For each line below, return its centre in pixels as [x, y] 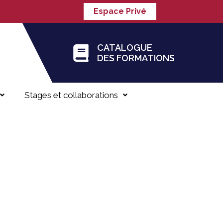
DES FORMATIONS [136, 58]
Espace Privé [120, 11]
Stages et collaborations [71, 95]
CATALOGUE [124, 48]
